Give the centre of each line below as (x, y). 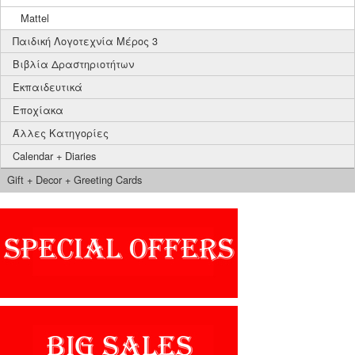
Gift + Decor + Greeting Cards (74, 179)
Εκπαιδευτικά (48, 87)
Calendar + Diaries (54, 156)
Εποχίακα (38, 110)
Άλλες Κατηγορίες (61, 133)
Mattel (35, 18)
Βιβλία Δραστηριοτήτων (73, 64)
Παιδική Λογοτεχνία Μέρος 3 (85, 41)
